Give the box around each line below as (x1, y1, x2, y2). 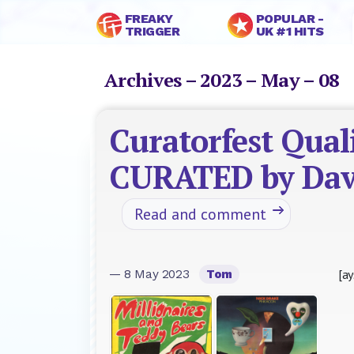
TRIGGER (124, 24, 180, 39)
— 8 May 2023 (109, 267, 193, 282)
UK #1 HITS (255, 24, 324, 39)
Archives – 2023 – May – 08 (104, 67, 348, 92)
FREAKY (124, 11, 173, 26)
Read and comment (134, 204, 266, 224)
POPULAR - (255, 11, 324, 26)
